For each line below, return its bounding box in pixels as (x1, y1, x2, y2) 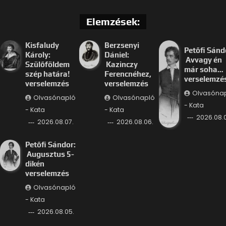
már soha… (184, 65, 223, 74)
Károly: (25, 50, 50, 60)
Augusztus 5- (25, 150, 74, 159)
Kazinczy (104, 60, 138, 69)
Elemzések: (86, 16, 140, 28)
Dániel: (104, 50, 130, 60)
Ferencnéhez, (104, 70, 152, 79)
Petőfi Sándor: (25, 140, 76, 149)
